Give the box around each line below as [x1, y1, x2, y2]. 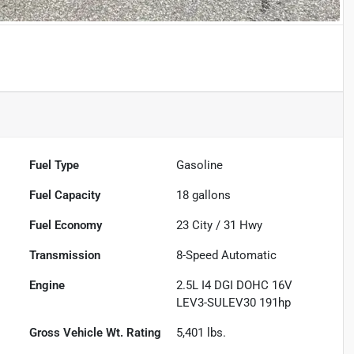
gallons [189, 188, 232, 203]
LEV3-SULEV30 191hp [176, 296, 292, 311]
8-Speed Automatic [176, 248, 277, 263]
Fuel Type [29, 158, 80, 173]
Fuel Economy [29, 218, 103, 233]
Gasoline [176, 158, 224, 173]
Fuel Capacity [29, 188, 101, 203]
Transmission [29, 248, 101, 263]
